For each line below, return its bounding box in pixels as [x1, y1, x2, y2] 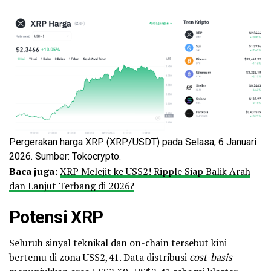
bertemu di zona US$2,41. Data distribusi [9, 250, 189, 264]
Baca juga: [9, 164, 57, 178]
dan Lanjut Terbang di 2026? [9, 178, 134, 192]
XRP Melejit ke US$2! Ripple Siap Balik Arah [60, 164, 250, 178]
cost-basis [189, 250, 232, 264]
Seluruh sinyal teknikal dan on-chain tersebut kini [9, 235, 227, 249]
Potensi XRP [9, 206, 103, 227]
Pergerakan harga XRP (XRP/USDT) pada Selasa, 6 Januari [9, 135, 256, 148]
